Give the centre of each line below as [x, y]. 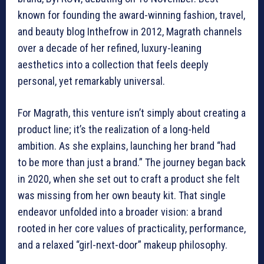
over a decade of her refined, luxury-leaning [110, 48]
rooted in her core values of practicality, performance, [132, 229]
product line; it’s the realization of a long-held [114, 130]
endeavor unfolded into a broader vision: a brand [120, 212]
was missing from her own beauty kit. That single [122, 196]
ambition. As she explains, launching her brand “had [127, 146]
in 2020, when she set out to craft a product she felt [129, 179]
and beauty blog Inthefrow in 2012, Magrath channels [130, 32]
